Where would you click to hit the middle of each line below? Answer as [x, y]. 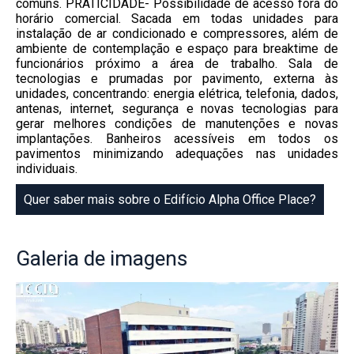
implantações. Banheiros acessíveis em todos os [177, 139]
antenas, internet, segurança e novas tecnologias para [177, 109]
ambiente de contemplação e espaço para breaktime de [177, 49]
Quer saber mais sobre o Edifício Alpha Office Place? [170, 200]
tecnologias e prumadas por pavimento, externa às [177, 79]
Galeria [47, 259]
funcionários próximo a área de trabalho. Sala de [177, 64]
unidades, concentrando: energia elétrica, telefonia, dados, [177, 94]
